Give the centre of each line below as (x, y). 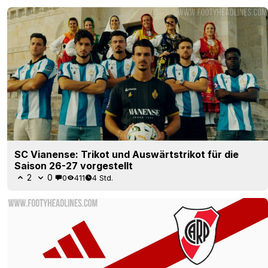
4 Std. (103, 177)
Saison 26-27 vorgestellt (74, 166)
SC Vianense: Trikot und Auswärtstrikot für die (127, 155)
